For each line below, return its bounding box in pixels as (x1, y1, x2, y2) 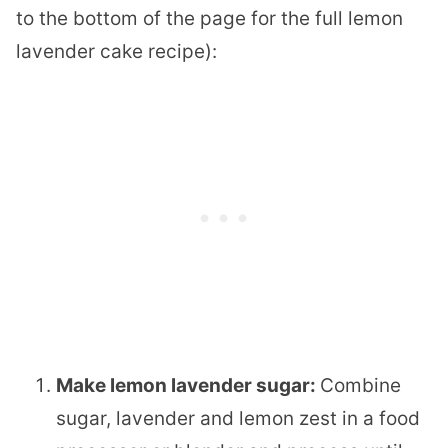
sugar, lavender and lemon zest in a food (56, 407, 420, 431)
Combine (320, 374, 401, 398)
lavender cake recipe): (16, 40, 217, 64)
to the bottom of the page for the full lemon (16, 7, 403, 31)
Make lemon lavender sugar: (56, 374, 320, 398)
